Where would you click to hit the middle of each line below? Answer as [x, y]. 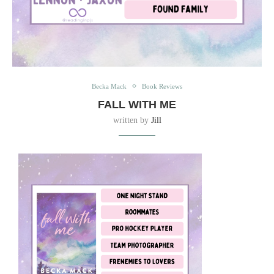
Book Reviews [162, 86]
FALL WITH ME [137, 104]
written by [132, 120]
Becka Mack [109, 86]
